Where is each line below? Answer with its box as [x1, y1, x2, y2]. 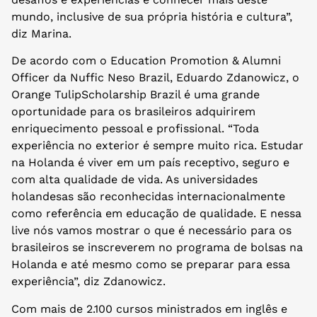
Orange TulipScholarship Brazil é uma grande [11, 88, 260, 102]
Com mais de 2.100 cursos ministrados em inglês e [11, 301, 287, 316]
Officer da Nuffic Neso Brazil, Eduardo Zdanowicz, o [11, 71, 299, 85]
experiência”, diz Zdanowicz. [11, 275, 166, 289]
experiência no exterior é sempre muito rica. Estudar [11, 139, 304, 153]
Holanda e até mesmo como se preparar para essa [11, 258, 290, 272]
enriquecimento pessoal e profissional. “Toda [11, 122, 259, 136]
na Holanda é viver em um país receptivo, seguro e [11, 156, 289, 170]
